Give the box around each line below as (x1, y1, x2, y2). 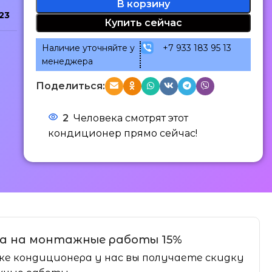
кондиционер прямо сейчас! (47, 127, 197, 139)
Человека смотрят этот (73, 112, 188, 124)
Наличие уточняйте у (41, 42, 135, 53)
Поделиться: (35, 80, 105, 92)
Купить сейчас (104, 16, 182, 29)
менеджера (41, 55, 93, 67)
